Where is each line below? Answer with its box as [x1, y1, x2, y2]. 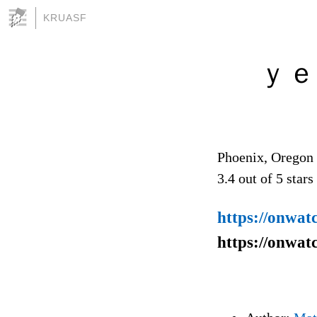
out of [235, 170, 276, 186]
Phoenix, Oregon [217, 149, 313, 165]
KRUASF [43, 12, 87, 23]
